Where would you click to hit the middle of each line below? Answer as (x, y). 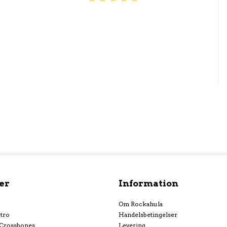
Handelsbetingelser (148, 214)
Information (148, 183)
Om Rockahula (141, 204)
